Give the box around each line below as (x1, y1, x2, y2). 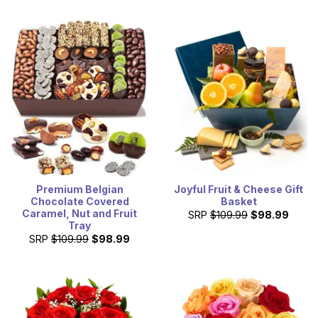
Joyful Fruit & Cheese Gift (174, 182, 303, 195)
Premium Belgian (35, 182, 124, 195)
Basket (220, 194, 257, 207)
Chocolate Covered (30, 194, 129, 207)
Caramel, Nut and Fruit (22, 207, 137, 219)
